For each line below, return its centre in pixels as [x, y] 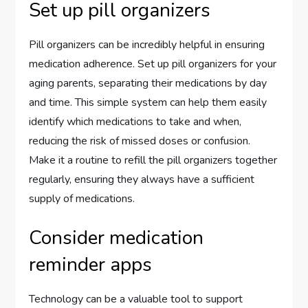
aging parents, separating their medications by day [148, 83]
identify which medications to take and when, [135, 121]
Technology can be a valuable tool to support [136, 299]
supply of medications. [82, 198]
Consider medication [117, 238]
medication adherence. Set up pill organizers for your [153, 64]
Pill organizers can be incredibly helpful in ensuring [147, 44]
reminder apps [91, 264]
